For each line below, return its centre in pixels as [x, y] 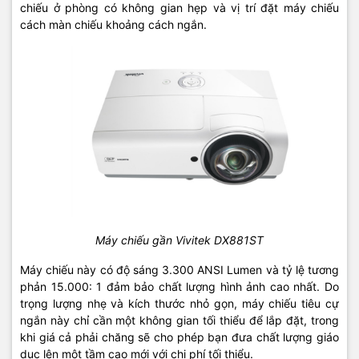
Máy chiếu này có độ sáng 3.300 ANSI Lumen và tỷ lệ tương [179, 269]
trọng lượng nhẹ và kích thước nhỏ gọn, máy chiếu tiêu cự [179, 303]
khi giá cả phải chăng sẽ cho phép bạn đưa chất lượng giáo [179, 337]
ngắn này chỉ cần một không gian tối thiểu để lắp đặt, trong [179, 320]
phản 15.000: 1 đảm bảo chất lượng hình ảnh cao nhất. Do [179, 286]
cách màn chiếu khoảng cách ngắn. [113, 24]
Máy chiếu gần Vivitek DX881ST [179, 240]
